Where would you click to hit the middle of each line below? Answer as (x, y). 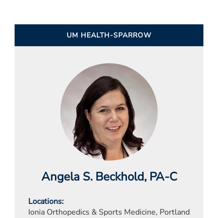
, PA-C (160, 176)
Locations (45, 201)
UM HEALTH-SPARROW (109, 35)
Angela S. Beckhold (92, 176)
